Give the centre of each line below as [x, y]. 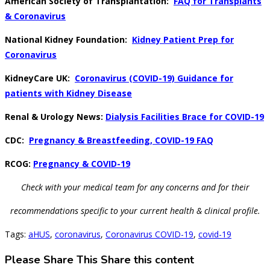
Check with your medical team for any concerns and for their [135, 187]
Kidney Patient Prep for [183, 40]
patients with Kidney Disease [68, 93]
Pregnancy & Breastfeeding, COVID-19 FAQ [121, 140]
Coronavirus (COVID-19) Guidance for [154, 78]
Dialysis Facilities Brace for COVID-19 [185, 117]
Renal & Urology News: [55, 117]
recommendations [45, 211]
